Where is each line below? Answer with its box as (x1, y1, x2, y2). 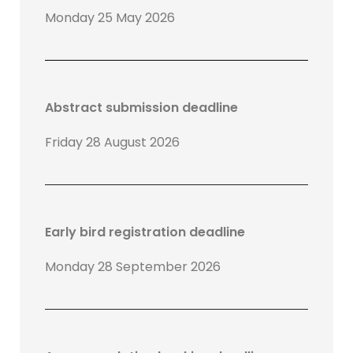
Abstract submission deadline (45, 98, 238, 117)
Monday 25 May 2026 (45, 9, 175, 28)
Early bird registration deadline (45, 223, 245, 242)
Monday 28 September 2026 (45, 258, 221, 277)
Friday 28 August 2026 (45, 133, 180, 152)
